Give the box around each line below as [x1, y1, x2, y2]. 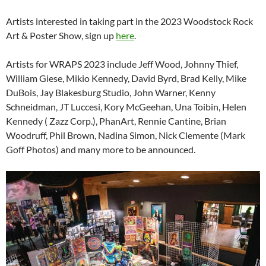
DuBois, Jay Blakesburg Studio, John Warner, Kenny [6, 87, 216, 98]
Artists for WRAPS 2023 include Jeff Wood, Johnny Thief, [6, 58, 238, 69]
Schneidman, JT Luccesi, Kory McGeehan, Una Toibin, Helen [6, 101, 246, 112]
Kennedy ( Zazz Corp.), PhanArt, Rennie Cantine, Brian [6, 115, 226, 126]
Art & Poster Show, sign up [6, 30, 116, 41]
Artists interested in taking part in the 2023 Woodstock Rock [6, 15, 253, 27]
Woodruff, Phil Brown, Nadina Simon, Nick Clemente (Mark [6, 129, 245, 141]
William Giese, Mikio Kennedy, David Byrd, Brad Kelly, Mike [6, 72, 246, 84]
